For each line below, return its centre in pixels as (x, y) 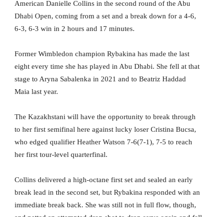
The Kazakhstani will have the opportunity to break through (105, 117)
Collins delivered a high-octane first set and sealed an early (104, 180)
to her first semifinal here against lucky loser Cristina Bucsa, (105, 130)
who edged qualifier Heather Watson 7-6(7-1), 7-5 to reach (103, 142)
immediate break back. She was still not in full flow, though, (105, 205)
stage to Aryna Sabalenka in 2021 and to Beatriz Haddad (100, 79)
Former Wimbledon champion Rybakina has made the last (102, 54)
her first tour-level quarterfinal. (61, 155)
